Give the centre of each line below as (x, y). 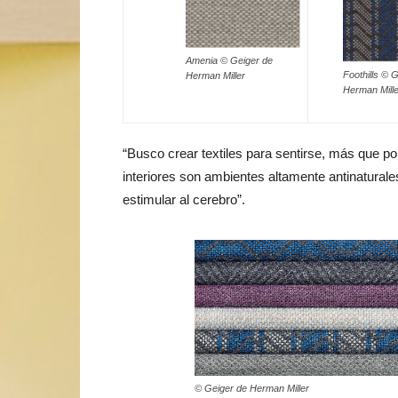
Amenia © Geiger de (229, 61)
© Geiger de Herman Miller (252, 389)
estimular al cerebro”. (184, 200)
